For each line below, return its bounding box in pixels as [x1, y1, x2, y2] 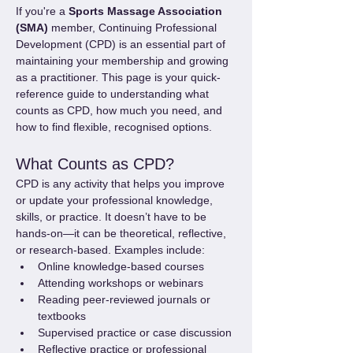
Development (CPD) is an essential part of [16, 38, 229, 50]
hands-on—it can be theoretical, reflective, [16, 227, 229, 240]
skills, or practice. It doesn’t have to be [16, 210, 210, 223]
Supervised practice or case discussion [38, 326, 232, 339]
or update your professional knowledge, [16, 194, 216, 206]
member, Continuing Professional [48, 21, 220, 34]
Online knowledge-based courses [38, 260, 204, 273]
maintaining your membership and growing [16, 54, 232, 67]
